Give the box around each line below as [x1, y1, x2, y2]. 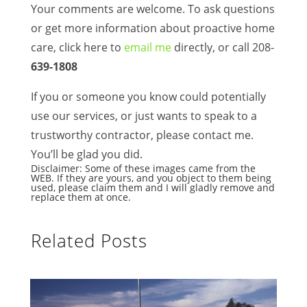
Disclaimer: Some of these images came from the [30, 162, 256, 175]
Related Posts [30, 228, 147, 253]
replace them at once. [30, 191, 131, 204]
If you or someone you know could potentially [30, 89, 266, 104]
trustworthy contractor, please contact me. [30, 127, 254, 143]
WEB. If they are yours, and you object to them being [30, 171, 271, 184]
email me [123, 40, 171, 55]
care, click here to [30, 40, 124, 55]
